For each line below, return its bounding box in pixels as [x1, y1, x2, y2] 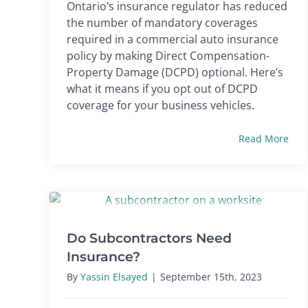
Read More [239, 131, 289, 145]
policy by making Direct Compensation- [67, 47, 269, 63]
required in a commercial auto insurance [67, 31, 278, 47]
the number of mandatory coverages [67, 14, 258, 30]
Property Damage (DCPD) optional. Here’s [67, 64, 283, 80]
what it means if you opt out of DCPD [67, 80, 258, 96]
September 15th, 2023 [160, 269, 262, 283]
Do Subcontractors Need [67, 229, 232, 246]
